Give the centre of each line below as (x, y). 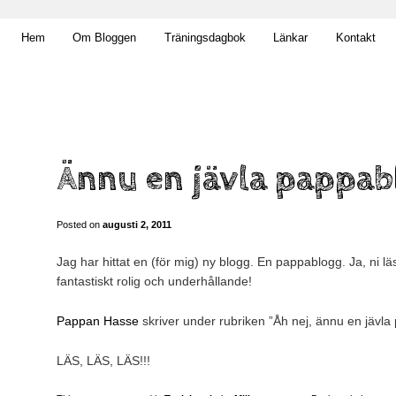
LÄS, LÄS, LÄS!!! (103, 360)
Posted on (80, 224)
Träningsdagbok (205, 38)
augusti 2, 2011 (137, 224)
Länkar (290, 38)
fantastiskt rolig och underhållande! (154, 282)
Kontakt (355, 38)
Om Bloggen (104, 38)
